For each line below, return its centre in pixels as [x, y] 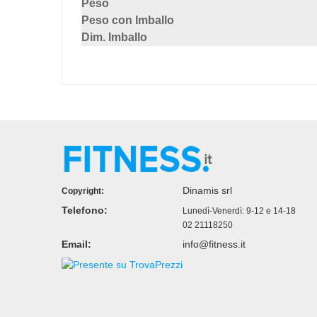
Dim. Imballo [114, 37]
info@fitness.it [214, 244]
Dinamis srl [207, 190]
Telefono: [85, 210]
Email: [76, 244]
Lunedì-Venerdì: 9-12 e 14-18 [239, 211]
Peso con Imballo [127, 20]
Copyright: [83, 191]
